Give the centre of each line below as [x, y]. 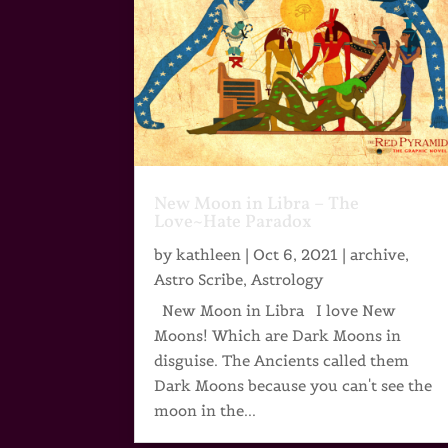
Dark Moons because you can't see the [293, 386]
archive [378, 255]
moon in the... [205, 411]
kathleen [209, 255]
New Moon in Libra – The [257, 205]
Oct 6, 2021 [296, 255]
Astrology [287, 280]
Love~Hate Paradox [233, 223]
